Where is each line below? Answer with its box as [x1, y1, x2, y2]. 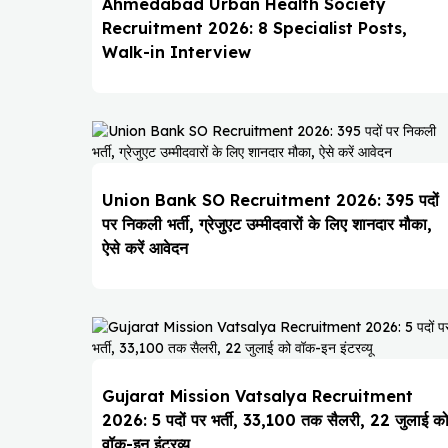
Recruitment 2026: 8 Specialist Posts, [102, 18, 407, 39]
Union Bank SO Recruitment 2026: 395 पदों [102, 190, 439, 211]
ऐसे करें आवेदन [102, 238, 188, 259]
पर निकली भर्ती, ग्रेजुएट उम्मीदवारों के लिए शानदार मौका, [102, 214, 432, 235]
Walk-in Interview [102, 42, 251, 63]
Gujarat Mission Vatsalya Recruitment [102, 386, 413, 407]
